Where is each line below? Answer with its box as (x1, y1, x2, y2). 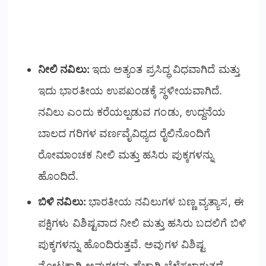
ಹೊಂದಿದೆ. (38, 169, 79, 182)
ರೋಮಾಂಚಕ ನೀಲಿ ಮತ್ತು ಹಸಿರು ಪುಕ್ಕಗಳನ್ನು (38, 148, 214, 161)
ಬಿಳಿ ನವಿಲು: (38, 195, 88, 208)
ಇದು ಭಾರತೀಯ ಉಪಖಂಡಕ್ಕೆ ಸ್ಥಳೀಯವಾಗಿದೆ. (38, 84, 223, 97)
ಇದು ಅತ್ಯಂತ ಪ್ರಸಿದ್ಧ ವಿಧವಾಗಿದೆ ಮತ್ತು (91, 62, 240, 75)
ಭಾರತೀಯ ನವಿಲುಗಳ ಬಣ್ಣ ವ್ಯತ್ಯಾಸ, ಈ (88, 195, 244, 208)
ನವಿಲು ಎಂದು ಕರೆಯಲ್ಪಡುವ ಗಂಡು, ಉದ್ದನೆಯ (38, 105, 226, 118)
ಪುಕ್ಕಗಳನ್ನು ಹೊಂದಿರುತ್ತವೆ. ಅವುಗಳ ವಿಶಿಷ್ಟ (38, 237, 205, 251)
